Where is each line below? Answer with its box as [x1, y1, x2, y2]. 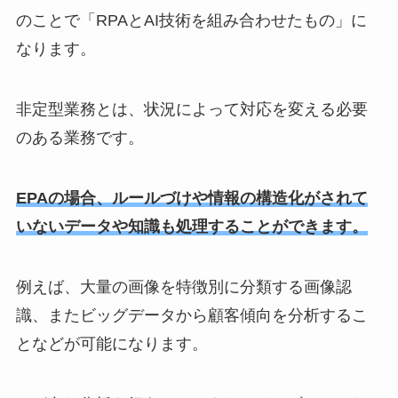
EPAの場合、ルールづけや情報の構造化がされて [15, 188, 368, 207]
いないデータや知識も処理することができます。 [15, 217, 368, 235]
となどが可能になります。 [15, 334, 208, 353]
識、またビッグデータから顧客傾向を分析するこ [15, 306, 368, 324]
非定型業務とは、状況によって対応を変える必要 [15, 100, 368, 119]
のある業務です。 [15, 129, 144, 147]
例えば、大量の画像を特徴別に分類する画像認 [15, 277, 352, 296]
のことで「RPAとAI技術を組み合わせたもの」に [15, 12, 367, 30]
